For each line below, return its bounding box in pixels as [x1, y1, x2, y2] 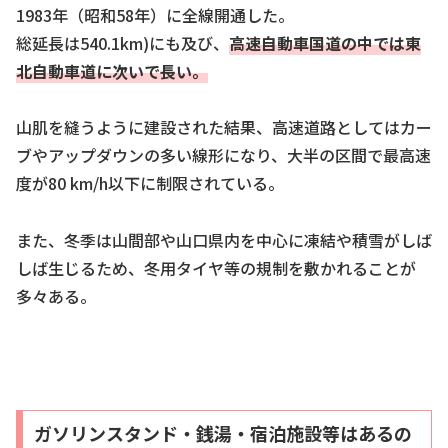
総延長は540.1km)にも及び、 [16, 30, 229, 55]
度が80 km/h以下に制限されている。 [16, 171, 284, 196]
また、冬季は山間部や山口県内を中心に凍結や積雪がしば [16, 228, 432, 253]
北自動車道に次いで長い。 [16, 58, 208, 83]
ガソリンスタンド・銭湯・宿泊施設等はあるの [33, 419, 412, 446]
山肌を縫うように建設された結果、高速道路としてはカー [16, 115, 432, 140]
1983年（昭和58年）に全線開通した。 [16, 2, 294, 27]
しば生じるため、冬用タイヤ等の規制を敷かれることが [16, 256, 416, 281]
